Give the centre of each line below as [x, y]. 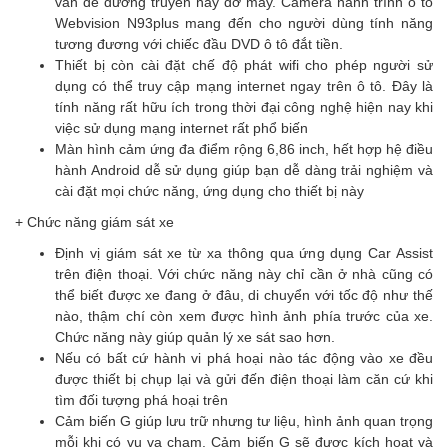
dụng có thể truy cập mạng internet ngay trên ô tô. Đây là [244, 86]
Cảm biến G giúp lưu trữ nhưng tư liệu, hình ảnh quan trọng [244, 421]
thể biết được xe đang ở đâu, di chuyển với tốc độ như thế [244, 295]
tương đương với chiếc [129, 44]
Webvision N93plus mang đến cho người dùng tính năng [244, 23]
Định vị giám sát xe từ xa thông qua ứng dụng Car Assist [244, 253]
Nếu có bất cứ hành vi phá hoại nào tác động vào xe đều [244, 358]
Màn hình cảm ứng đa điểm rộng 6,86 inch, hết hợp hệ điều [244, 149]
